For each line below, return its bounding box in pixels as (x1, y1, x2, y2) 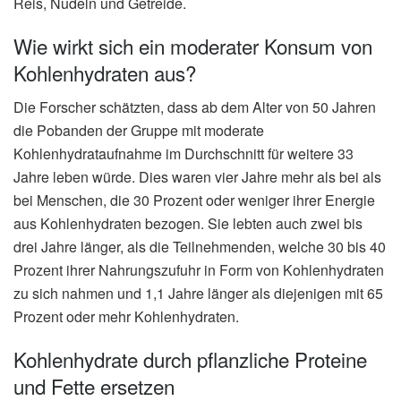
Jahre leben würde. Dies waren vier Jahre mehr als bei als (13, 166, 381, 188)
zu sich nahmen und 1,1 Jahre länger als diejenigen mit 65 (13, 283, 383, 304)
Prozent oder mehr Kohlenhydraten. (13, 306, 239, 328)
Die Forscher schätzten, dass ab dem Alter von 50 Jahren (13, 97, 376, 118)
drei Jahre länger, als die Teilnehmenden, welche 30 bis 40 (13, 236, 386, 258)
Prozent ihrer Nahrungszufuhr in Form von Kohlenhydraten (13, 260, 384, 281)
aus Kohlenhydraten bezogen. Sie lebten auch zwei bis (13, 213, 363, 235)
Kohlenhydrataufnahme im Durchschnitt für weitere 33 (13, 143, 354, 165)
